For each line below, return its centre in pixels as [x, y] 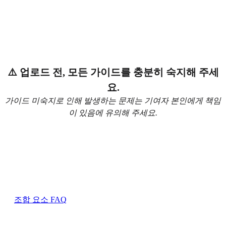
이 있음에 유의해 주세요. [113, 112]
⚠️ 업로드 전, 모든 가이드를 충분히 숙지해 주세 [113, 72]
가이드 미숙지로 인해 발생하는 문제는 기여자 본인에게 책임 [113, 100]
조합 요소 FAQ [40, 199]
